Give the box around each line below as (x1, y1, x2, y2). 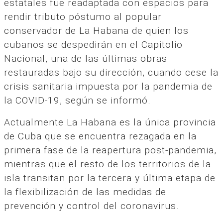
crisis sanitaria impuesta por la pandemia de (4, 81, 213, 93)
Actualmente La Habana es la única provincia (4, 116, 216, 128)
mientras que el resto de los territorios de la (4, 158, 211, 170)
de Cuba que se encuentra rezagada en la (4, 130, 197, 142)
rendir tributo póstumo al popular (4, 11, 162, 23)
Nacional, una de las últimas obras (4, 53, 167, 65)
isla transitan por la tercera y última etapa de (4, 172, 216, 184)
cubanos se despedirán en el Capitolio (4, 39, 183, 51)
